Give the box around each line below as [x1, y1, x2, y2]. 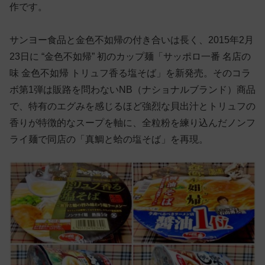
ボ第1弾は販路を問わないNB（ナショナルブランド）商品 [9, 85, 256, 95]
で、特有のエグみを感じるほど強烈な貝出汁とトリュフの [9, 101, 256, 112]
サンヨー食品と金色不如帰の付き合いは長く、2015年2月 [9, 35, 254, 46]
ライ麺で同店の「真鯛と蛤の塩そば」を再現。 [9, 134, 208, 145]
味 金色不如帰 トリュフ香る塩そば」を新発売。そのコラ [9, 68, 251, 79]
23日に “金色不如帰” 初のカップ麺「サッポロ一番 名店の [9, 51, 251, 62]
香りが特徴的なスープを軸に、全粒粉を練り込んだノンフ [9, 118, 256, 128]
